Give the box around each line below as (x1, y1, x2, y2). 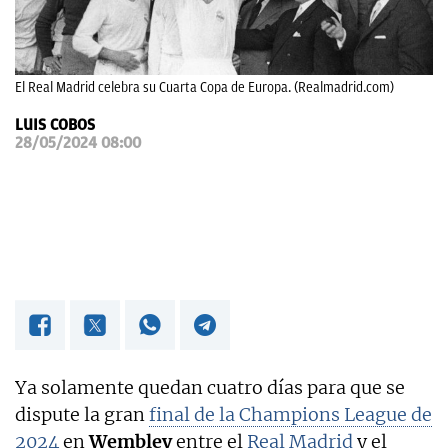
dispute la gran (15, 402, 149, 426)
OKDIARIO (35, 21, 93, 36)
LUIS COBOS (15, 115, 95, 134)
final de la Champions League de (149, 402, 432, 426)
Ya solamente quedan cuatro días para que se (15, 375, 405, 399)
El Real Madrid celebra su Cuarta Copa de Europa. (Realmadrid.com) (15, 79, 394, 95)
